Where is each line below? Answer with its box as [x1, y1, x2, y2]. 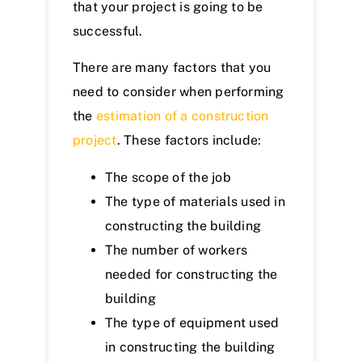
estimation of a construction [95, 108, 269, 124]
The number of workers [105, 242, 248, 259]
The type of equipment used [105, 315, 280, 331]
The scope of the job [105, 170, 231, 186]
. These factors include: [116, 133, 262, 149]
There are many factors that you [73, 60, 271, 76]
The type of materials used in [105, 194, 285, 210]
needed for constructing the [105, 267, 278, 283]
